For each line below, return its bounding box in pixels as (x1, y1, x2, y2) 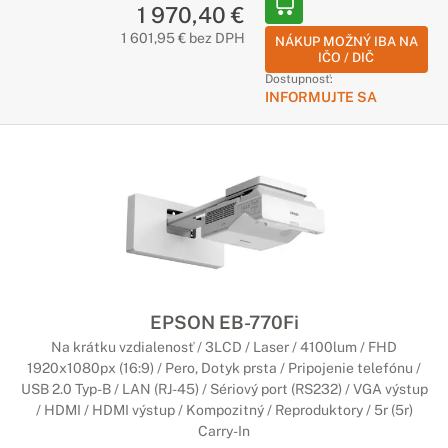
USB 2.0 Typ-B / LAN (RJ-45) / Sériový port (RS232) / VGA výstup (20, 381, 428, 397)
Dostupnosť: (264, 72, 333, 86)
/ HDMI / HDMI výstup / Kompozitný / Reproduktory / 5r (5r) (35, 402, 413, 418)
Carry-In (198, 423, 250, 439)
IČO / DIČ (318, 50, 375, 65)
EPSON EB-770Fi (149, 311, 299, 333)
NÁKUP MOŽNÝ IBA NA (274, 34, 418, 49)
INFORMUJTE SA (264, 89, 377, 105)
